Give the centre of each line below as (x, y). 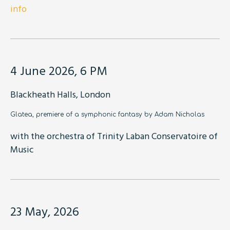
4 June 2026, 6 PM (59, 70)
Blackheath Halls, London (60, 94)
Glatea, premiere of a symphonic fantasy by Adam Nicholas (107, 114)
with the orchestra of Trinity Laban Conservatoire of (114, 136)
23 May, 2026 (45, 211)
